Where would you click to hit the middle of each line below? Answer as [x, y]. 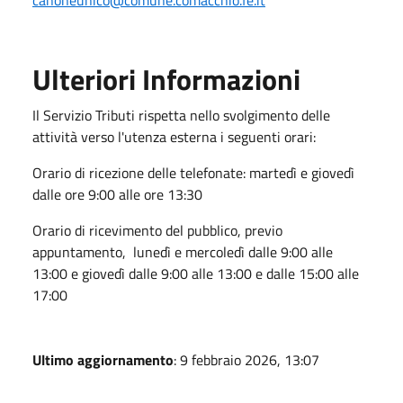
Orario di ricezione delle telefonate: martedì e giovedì [193, 172]
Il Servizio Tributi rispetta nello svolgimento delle [181, 115]
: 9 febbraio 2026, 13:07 [246, 359]
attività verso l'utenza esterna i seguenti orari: [174, 136]
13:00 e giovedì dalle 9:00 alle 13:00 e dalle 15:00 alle [196, 273]
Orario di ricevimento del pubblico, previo [157, 230]
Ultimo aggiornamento [103, 359]
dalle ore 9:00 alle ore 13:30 [117, 194]
